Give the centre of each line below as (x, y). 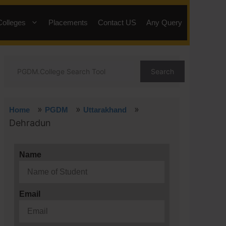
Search (162, 71)
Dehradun (30, 123)
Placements (68, 22)
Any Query (164, 22)
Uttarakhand (105, 110)
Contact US (117, 22)
